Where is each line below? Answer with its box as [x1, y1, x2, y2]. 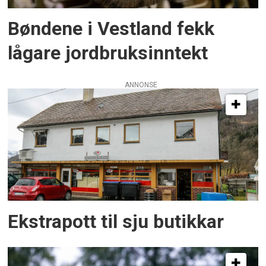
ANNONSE [124, 80, 157, 89]
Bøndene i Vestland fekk [8, 18, 215, 40]
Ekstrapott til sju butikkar [8, 210, 224, 233]
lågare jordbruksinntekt [8, 42, 208, 65]
